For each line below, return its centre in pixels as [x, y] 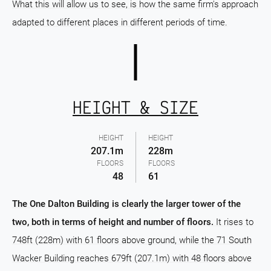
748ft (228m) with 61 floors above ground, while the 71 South [132, 240]
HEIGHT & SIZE [135, 107]
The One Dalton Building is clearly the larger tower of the [126, 204]
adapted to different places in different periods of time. [120, 22]
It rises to [233, 222]
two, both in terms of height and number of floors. [113, 222]
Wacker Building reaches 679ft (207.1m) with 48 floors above [132, 258]
